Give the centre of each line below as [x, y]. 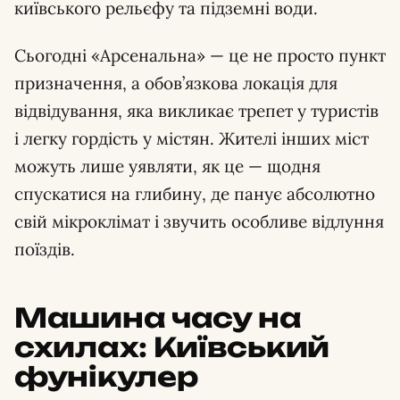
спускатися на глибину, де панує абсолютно [195, 194]
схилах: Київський [172, 347]
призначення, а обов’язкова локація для [176, 83]
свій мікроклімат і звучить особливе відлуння [199, 222]
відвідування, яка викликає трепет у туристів [196, 111]
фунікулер [106, 377]
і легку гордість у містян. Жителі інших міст [192, 139]
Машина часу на [158, 318]
